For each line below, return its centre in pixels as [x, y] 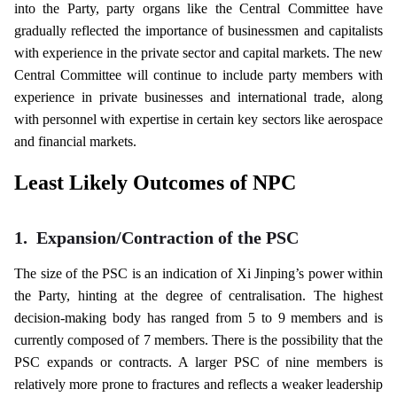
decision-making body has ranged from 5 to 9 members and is [198, 318]
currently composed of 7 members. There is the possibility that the [198, 340]
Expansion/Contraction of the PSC [167, 237]
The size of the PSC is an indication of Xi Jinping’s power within [198, 273]
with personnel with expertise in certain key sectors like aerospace [198, 119]
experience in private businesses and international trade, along [198, 97]
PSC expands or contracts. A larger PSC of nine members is [198, 362]
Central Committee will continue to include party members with [198, 75]
